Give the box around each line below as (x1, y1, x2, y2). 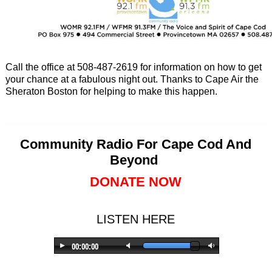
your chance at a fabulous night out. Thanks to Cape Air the (5, 73, 259, 84)
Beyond (110, 152, 158, 168)
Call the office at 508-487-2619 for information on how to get (5, 61, 262, 72)
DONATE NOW (90, 174, 182, 189)
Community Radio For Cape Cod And (20, 136, 252, 152)
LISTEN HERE (97, 212, 175, 226)
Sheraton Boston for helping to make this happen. (5, 86, 217, 97)
